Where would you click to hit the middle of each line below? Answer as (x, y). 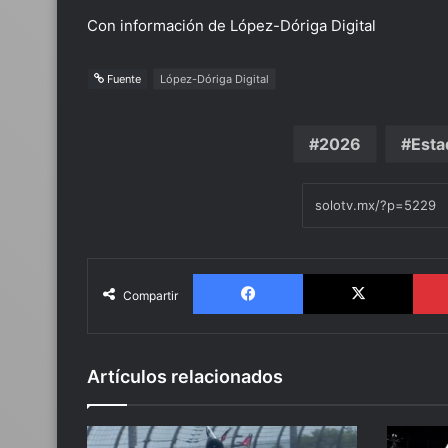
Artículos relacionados (185, 376)
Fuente (122, 79)
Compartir (150, 295)
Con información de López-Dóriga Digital (231, 25)
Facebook (332, 273)
